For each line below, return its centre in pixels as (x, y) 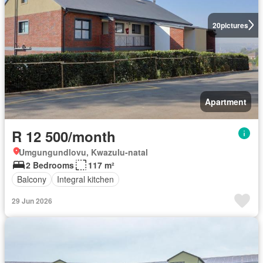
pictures (234, 25)
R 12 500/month (64, 136)
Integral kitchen (85, 179)
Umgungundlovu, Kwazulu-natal (83, 152)
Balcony (32, 179)
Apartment (226, 101)
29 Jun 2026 (32, 200)
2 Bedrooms (50, 165)
